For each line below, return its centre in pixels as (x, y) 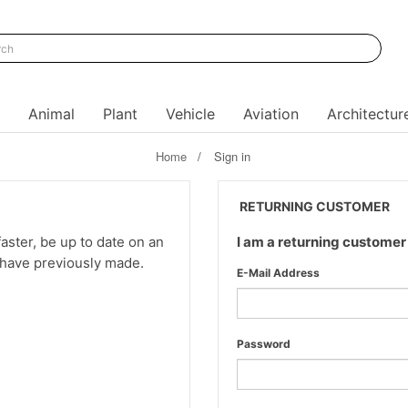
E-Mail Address (278, 273)
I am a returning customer (321, 242)
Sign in (232, 156)
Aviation (270, 114)
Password (264, 344)
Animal (51, 114)
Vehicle (190, 114)
